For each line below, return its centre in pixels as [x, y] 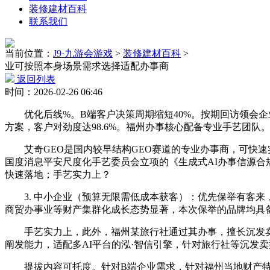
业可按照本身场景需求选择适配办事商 [87, 66]
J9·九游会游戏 [83, 53]
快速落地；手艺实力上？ [58, 174]
